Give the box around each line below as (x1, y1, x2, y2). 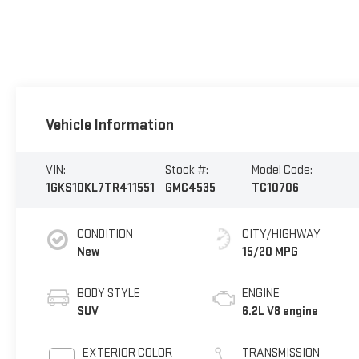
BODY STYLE (76, 285, 140, 301)
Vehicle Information (45, 115, 174, 135)
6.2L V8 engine (242, 303, 319, 319)
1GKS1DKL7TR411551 (45, 180, 155, 196)
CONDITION (76, 226, 133, 242)
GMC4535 (164, 180, 216, 196)
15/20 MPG (242, 244, 299, 260)
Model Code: (252, 163, 313, 179)
